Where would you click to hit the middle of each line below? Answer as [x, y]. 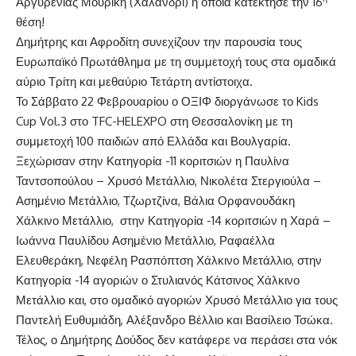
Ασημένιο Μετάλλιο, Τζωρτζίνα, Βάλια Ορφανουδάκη [155, 200]
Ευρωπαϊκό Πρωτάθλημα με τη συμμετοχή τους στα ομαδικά [176, 61]
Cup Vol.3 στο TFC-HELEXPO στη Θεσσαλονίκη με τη [154, 121]
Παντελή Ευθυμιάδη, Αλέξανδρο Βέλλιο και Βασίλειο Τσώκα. [174, 319]
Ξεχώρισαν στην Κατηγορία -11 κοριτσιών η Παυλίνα [153, 161]
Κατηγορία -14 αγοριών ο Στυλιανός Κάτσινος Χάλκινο [158, 280]
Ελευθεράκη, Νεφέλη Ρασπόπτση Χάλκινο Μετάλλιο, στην [169, 260]
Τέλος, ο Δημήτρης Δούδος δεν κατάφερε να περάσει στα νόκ [177, 339]
